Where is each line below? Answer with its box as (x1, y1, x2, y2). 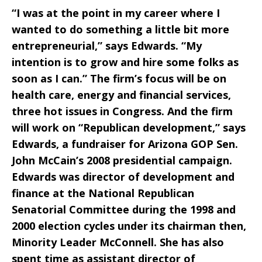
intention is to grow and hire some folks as (12, 55, 239, 69)
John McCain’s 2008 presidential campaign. (12, 153, 232, 167)
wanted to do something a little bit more (12, 22, 229, 36)
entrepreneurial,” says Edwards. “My (12, 39, 202, 53)
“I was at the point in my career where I (12, 6, 220, 20)
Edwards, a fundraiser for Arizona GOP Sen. (12, 137, 238, 151)
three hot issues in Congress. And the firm (12, 104, 233, 118)
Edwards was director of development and (12, 170, 235, 184)
